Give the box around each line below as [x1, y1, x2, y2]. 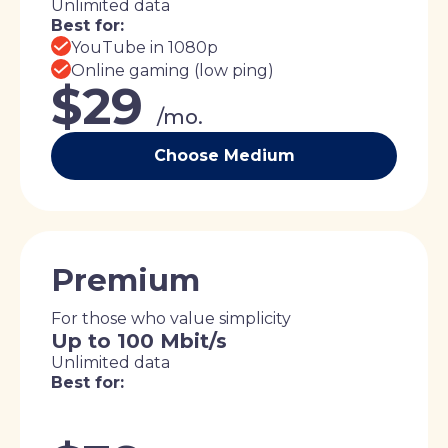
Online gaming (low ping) [71, 60, 274, 80]
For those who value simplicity [51, 309, 291, 329]
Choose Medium [153, 146, 295, 166]
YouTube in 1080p [71, 37, 218, 57]
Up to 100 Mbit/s [51, 329, 227, 354]
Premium [51, 261, 200, 300]
